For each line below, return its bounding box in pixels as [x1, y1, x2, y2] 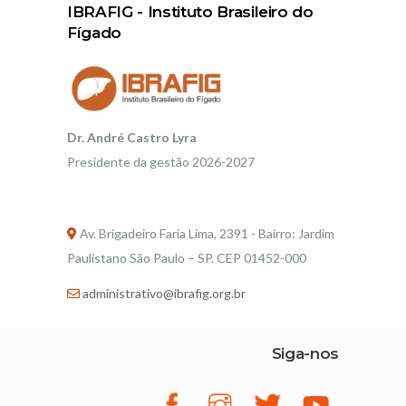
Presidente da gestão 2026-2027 [67, 154, 255, 170]
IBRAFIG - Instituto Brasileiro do [67, 3, 314, 21]
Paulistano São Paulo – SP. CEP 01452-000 [67, 250, 306, 266]
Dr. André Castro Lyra [67, 130, 197, 146]
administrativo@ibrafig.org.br [82, 285, 246, 302]
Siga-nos [271, 344, 339, 363]
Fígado [67, 24, 121, 42]
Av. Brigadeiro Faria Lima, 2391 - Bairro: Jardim [77, 226, 334, 242]
